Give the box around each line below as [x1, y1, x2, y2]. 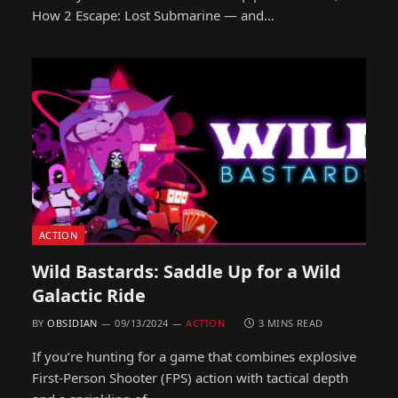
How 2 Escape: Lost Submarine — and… [32, 5, 275, 24]
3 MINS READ [258, 316, 323, 330]
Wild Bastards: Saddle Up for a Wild [32, 259, 341, 283]
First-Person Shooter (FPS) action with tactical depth [32, 369, 348, 386]
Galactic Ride [32, 283, 146, 307]
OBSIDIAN [47, 316, 98, 330]
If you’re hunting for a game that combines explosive [32, 347, 356, 365]
